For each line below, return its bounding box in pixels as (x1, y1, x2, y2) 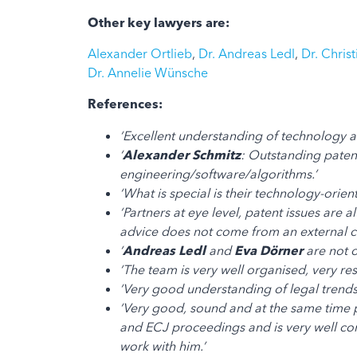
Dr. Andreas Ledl (198, 45, 295, 62)
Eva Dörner (233, 242, 303, 259)
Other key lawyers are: (87, 14, 229, 31)
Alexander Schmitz (122, 147, 241, 163)
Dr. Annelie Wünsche (87, 65, 208, 81)
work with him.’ (119, 338, 206, 355)
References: (87, 96, 163, 112)
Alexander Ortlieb (87, 45, 192, 62)
